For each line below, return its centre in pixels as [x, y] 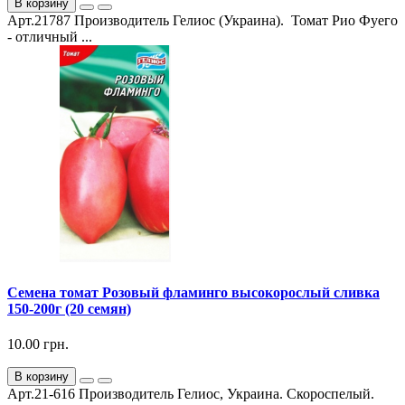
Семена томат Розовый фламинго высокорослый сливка [193, 292]
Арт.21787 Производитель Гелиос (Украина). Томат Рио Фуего [202, 20]
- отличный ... [50, 36]
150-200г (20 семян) [69, 308]
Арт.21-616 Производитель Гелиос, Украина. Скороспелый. [191, 394]
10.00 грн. [38, 344]
